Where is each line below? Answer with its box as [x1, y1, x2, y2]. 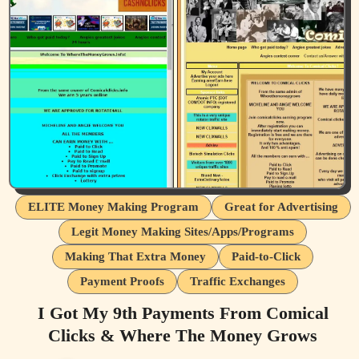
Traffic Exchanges [190, 274, 285, 288]
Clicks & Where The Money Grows [48, 325, 317, 345]
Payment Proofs [80, 274, 164, 288]
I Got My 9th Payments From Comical [37, 302, 329, 323]
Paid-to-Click [232, 249, 301, 263]
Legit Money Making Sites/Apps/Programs [71, 224, 294, 238]
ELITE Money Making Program [27, 200, 199, 213]
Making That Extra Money [65, 249, 206, 263]
